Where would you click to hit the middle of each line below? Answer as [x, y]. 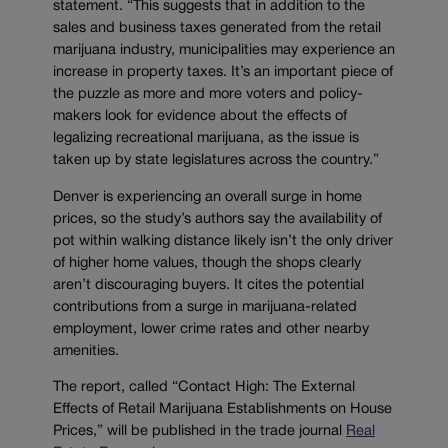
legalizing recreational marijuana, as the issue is [206, 138]
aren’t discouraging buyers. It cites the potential [208, 285]
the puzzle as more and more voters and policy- [208, 94]
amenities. [86, 351]
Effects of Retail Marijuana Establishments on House [222, 410]
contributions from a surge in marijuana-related [205, 307]
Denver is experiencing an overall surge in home [207, 197]
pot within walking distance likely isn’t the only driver [223, 241]
